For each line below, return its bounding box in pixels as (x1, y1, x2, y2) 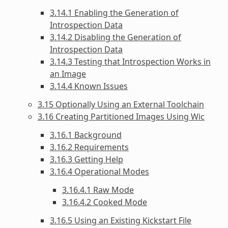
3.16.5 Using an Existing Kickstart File (49, 214, 191, 226)
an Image (49, 68, 86, 79)
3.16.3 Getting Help (49, 153, 123, 165)
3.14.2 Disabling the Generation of (49, 31, 181, 43)
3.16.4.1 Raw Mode (62, 184, 134, 195)
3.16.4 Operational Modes (49, 165, 149, 177)
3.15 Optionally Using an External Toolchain (37, 98, 204, 110)
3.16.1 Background (49, 129, 122, 140)
